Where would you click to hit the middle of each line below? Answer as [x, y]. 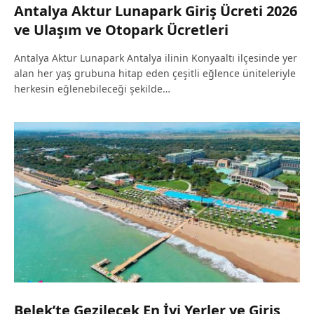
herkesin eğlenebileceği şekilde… [92, 88]
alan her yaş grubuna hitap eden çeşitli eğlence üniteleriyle [155, 73]
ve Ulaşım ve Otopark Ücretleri [121, 29]
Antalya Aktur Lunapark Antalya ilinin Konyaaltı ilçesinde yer [156, 57]
